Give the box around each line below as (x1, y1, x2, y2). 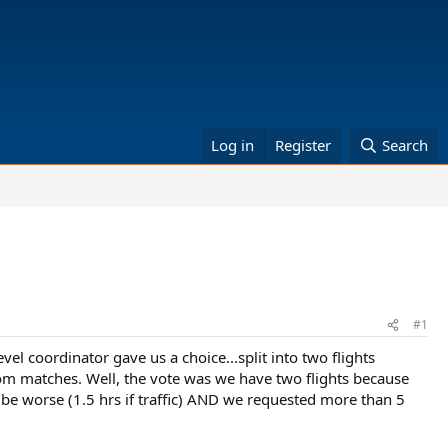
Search (382, 135, 428, 155)
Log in (211, 135, 255, 155)
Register (275, 135, 332, 155)
